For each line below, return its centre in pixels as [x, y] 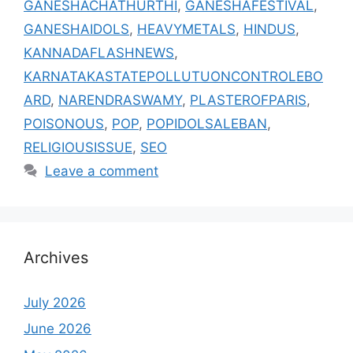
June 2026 [58, 329]
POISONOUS [64, 123]
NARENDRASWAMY [120, 100]
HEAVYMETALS [186, 29]
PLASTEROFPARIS [248, 100]
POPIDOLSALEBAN [207, 123]
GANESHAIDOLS [76, 29]
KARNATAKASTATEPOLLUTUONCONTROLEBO [173, 76]
